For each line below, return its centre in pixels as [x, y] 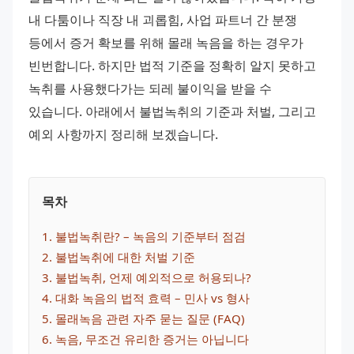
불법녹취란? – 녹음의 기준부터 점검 [151, 236]
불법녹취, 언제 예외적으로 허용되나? [153, 277]
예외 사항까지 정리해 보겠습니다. [123, 135]
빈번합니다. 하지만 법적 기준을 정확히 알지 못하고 [172, 66]
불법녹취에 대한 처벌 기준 [125, 256]
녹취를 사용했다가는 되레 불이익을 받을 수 [150, 89]
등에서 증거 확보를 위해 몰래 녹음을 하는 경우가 [166, 43]
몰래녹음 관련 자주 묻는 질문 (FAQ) [150, 318]
